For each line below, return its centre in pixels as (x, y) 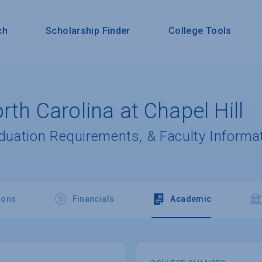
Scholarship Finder (88, 31)
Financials (93, 199)
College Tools (200, 31)
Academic (191, 199)
